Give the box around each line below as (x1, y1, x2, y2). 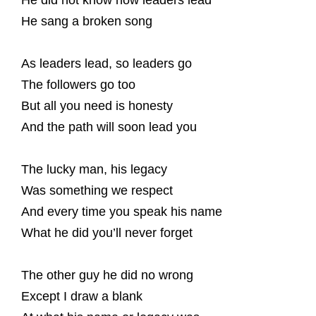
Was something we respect (21, 183, 173, 197)
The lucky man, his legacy (21, 162, 167, 176)
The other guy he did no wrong (21, 268, 193, 282)
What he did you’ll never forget (21, 226, 193, 240)
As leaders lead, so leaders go (21, 56, 192, 71)
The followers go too (21, 78, 135, 92)
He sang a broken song (21, 14, 152, 28)
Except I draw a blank (21, 289, 142, 303)
